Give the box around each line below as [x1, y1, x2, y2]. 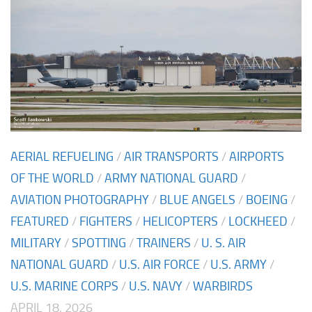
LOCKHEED [228, 213, 288, 229]
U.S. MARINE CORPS [10, 278, 118, 294]
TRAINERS [136, 235, 191, 251]
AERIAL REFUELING [10, 148, 114, 164]
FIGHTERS [79, 213, 132, 229]
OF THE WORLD [10, 170, 94, 186]
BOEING [246, 192, 288, 208]
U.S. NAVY [129, 278, 182, 294]
